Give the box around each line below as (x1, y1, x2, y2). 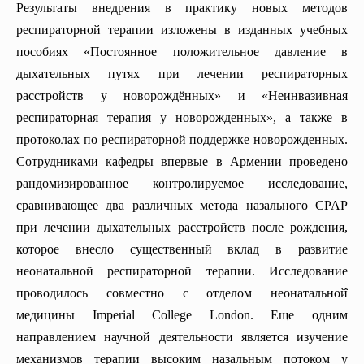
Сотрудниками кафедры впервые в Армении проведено (16, 154, 348, 169)
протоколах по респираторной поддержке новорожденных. (16, 132, 348, 147)
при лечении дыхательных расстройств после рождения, (16, 220, 348, 235)
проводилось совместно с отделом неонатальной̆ (16, 286, 348, 301)
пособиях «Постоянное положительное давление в (16, 45, 348, 59)
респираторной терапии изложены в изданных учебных (16, 23, 348, 37)
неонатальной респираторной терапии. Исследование (16, 264, 348, 279)
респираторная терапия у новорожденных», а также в (16, 110, 348, 125)
